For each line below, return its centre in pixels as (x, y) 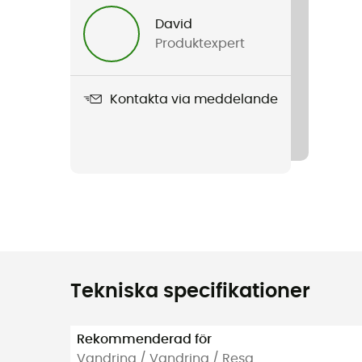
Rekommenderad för (144, 339)
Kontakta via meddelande (194, 99)
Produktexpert (200, 44)
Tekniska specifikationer (190, 292)
